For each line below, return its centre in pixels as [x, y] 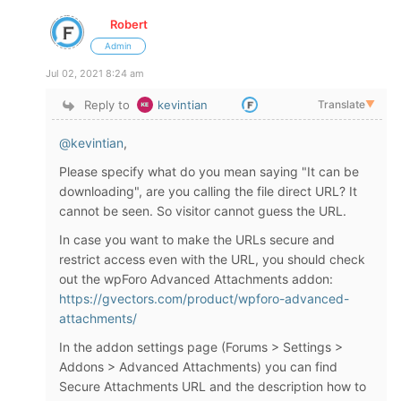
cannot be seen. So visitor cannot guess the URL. [205, 211]
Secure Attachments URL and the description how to [213, 386]
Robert [129, 24]
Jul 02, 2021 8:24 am [95, 73]
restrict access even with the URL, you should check [212, 259]
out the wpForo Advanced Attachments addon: [196, 279]
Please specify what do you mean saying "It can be [209, 171]
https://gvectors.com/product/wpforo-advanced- [204, 299]
